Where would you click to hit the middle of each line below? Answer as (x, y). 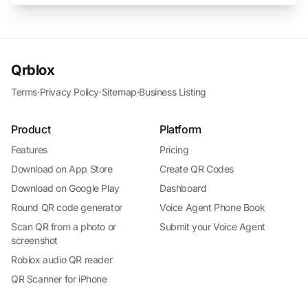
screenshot (34, 240)
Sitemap (119, 92)
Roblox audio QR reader (62, 260)
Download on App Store (62, 169)
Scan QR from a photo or (64, 227)
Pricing (174, 150)
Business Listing (173, 92)
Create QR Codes (197, 169)
